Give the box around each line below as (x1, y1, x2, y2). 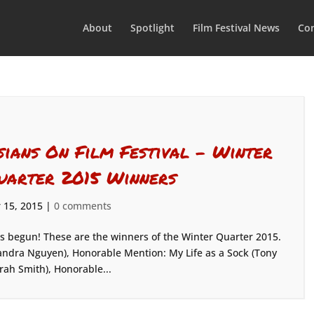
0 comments (53, 199, 111, 212)
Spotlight (130, 21, 175, 34)
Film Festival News (192, 21, 280, 34)
